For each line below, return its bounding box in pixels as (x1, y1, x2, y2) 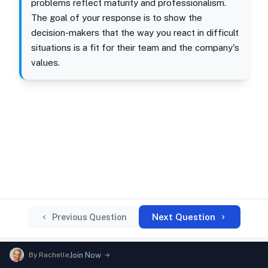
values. (31, 57, 60, 68)
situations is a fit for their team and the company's (31, 42, 239, 53)
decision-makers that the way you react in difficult (31, 28, 239, 38)
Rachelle (39, 250, 69, 259)
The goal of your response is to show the (31, 13, 202, 23)
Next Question (151, 212, 215, 222)
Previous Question (51, 212, 127, 222)
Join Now (69, 250, 101, 260)
